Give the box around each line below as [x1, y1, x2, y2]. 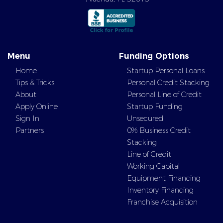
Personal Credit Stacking [127, 78, 210, 87]
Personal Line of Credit [127, 90, 202, 99]
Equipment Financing [127, 174, 201, 183]
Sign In [15, 114, 39, 123]
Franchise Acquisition [127, 198, 198, 207]
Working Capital [127, 162, 180, 171]
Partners [15, 126, 44, 135]
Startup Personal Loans [127, 66, 205, 75]
